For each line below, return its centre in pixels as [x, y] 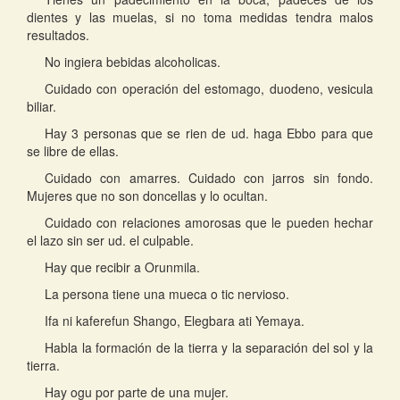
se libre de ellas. [73, 151]
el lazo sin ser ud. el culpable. [110, 240]
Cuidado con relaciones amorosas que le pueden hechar [209, 222]
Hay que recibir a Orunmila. [122, 267]
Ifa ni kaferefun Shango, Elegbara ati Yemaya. [175, 321]
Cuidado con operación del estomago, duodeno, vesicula [209, 88]
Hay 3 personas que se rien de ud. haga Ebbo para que [209, 133]
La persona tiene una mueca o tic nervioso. [167, 294]
